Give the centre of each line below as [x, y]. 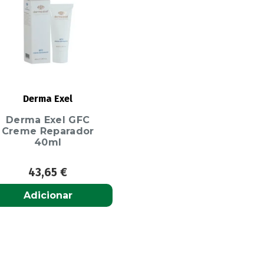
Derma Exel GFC [48, 120]
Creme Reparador [48, 131]
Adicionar [48, 195]
